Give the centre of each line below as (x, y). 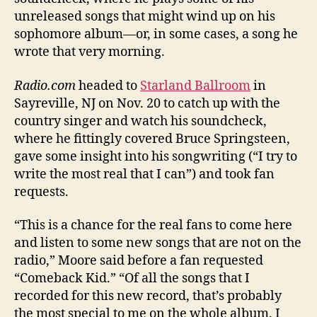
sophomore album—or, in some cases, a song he (156, 35)
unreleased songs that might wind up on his (145, 17)
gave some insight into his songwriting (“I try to (156, 156)
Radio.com (45, 86)
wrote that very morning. (90, 52)
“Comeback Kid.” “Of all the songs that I (132, 279)
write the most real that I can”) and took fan (144, 174)
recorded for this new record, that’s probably (148, 296)
